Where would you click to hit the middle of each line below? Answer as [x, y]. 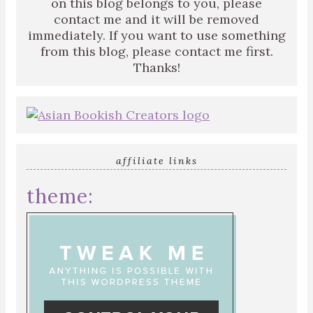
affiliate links [156, 161]
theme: [60, 196]
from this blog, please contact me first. [156, 51]
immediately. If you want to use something [156, 35]
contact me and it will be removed [156, 19]
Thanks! [156, 67]
